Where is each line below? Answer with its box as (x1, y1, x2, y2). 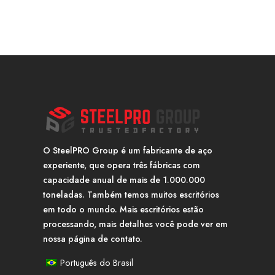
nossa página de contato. (43, 232, 142, 245)
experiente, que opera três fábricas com (43, 158, 200, 171)
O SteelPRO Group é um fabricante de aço (43, 144, 212, 157)
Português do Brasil (60, 255, 133, 269)
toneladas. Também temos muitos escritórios (43, 188, 219, 201)
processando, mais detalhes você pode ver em (43, 217, 228, 230)
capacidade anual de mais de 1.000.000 (43, 173, 205, 186)
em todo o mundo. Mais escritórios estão (43, 203, 204, 215)
